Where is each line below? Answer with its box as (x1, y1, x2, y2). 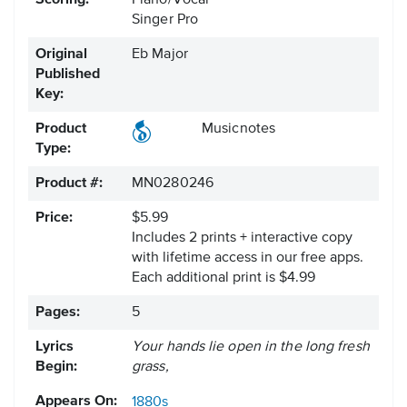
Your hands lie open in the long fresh (132, 340, 370, 355)
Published (35, 67, 100, 83)
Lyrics (35, 340, 74, 355)
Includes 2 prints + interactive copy (132, 231, 352, 246)
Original (35, 47, 87, 63)
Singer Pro (132, 13, 198, 28)
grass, (132, 360, 169, 375)
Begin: (35, 360, 77, 375)
